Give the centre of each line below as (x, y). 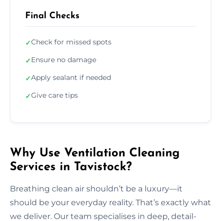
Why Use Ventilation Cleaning (95, 153)
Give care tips (55, 95)
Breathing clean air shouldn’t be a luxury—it (96, 188)
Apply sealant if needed (71, 77)
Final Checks (52, 16)
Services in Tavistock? (71, 167)
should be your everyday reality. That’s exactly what (110, 202)
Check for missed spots (71, 42)
